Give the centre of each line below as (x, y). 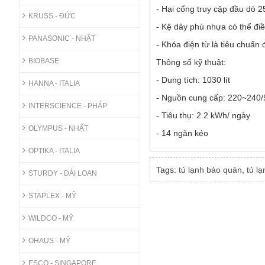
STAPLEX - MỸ (52, 195)
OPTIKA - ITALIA (54, 151)
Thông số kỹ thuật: (191, 62)
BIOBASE (43, 61)
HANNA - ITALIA (54, 83)
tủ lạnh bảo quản (210, 170)
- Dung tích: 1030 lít (193, 80)
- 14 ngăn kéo (182, 133)
